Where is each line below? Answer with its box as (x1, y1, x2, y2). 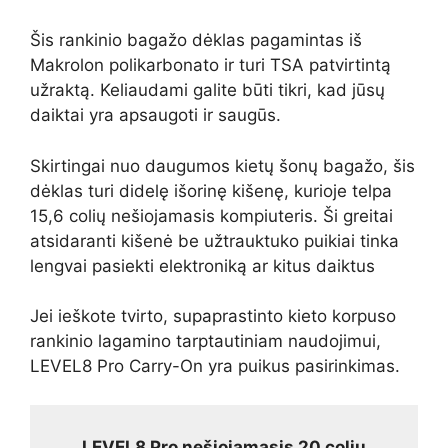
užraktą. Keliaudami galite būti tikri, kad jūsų (30, 80, 385, 101)
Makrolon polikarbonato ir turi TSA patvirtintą (30, 55, 391, 76)
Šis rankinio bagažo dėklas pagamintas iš (30, 30, 362, 51)
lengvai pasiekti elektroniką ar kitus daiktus (30, 255, 375, 276)
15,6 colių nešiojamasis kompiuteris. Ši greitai (30, 205, 393, 226)
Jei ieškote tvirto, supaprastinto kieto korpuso (30, 306, 396, 327)
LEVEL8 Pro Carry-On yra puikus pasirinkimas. (30, 356, 400, 377)
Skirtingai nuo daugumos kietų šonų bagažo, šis (30, 155, 415, 176)
